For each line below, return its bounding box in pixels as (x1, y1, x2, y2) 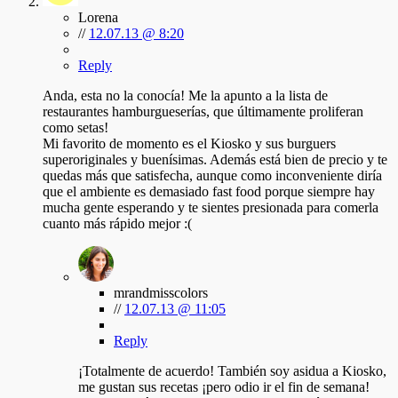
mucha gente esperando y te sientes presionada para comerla (43, 200, 378, 216)
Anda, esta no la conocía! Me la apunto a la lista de (43, 88, 328, 104)
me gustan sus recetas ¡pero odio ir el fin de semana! (78, 379, 370, 395)
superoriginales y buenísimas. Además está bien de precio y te (43, 152, 387, 168)
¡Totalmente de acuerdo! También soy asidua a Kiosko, (78, 363, 386, 379)
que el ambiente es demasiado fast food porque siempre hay (43, 184, 375, 200)
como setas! (43, 120, 108, 136)
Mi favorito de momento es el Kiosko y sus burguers (43, 136, 336, 152)
